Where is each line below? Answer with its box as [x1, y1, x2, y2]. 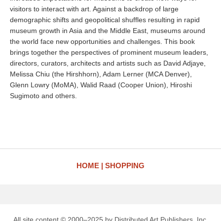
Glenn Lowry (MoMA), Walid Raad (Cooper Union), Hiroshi [10, 81, 192, 89]
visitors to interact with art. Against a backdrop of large [10, 5, 179, 13]
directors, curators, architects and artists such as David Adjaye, [10, 59, 206, 67]
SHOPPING [105, 161, 145, 170]
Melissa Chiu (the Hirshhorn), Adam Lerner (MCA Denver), [10, 70, 192, 78]
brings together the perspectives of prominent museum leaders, [10, 48, 208, 56]
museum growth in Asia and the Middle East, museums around [10, 27, 205, 35]
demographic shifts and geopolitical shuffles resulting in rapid [10, 16, 200, 24]
